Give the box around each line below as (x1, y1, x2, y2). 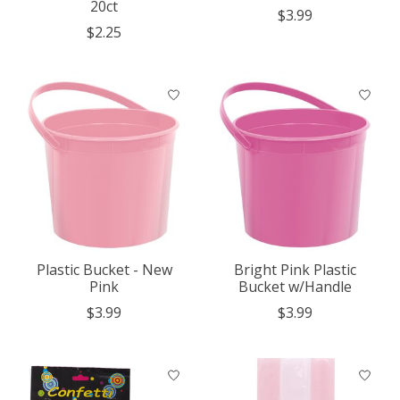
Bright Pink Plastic (234, 260, 357, 280)
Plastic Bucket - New (36, 260, 172, 280)
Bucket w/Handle (238, 277, 353, 297)
